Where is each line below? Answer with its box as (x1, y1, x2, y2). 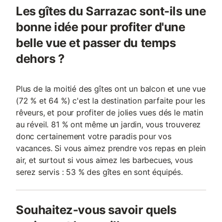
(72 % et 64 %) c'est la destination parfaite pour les (16, 96, 205, 106)
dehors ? (16, 52, 65, 66)
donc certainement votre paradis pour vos (16, 131, 171, 141)
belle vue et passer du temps (16, 36, 176, 50)
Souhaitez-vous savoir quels (16, 203, 176, 217)
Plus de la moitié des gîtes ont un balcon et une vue (16, 84, 206, 94)
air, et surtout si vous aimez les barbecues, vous (16, 155, 193, 165)
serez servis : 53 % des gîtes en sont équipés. (16, 167, 183, 177)
